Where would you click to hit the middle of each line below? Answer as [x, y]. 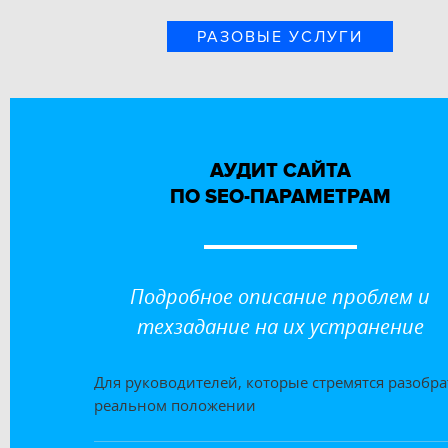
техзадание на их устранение [280, 326]
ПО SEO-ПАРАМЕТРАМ [280, 196]
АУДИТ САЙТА [280, 170]
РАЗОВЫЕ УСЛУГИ [280, 36]
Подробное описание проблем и [280, 296]
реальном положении [174, 404]
